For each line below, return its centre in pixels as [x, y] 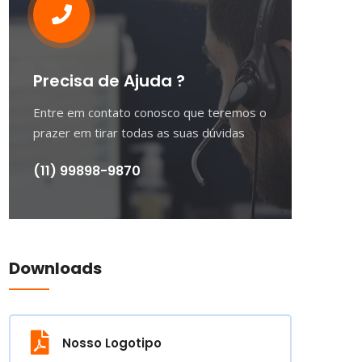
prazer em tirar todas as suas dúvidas [139, 133]
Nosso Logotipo [112, 343]
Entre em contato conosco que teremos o [150, 112]
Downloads [55, 268]
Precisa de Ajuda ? [109, 81]
